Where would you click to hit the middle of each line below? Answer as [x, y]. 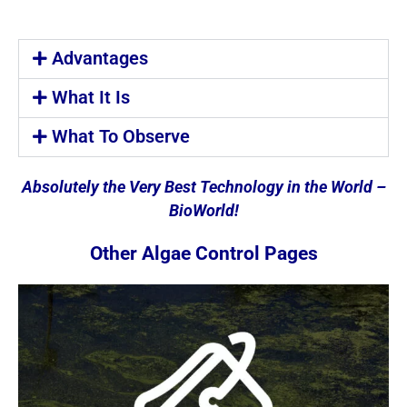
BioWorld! [203, 211]
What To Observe [121, 137]
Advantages [100, 59]
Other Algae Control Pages [203, 254]
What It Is [91, 98]
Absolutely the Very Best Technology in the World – [203, 188]
